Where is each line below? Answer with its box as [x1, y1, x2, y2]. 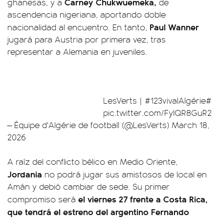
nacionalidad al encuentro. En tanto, [7, 21, 147, 33]
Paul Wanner [147, 20, 199, 33]
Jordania [7, 167, 42, 180]
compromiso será [7, 193, 78, 205]
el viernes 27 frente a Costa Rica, [78, 192, 208, 205]
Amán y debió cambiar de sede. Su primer [7, 180, 170, 192]
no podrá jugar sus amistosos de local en [42, 168, 207, 180]
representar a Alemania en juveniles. [7, 45, 147, 57]
